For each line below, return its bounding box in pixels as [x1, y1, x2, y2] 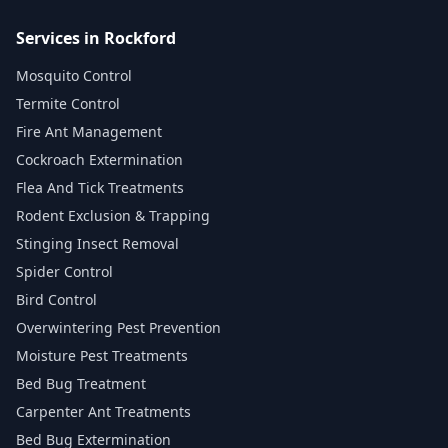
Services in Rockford [16, 27, 176, 49]
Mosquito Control [16, 66, 132, 85]
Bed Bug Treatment [16, 374, 146, 393]
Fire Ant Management [16, 122, 162, 141]
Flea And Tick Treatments [16, 178, 184, 197]
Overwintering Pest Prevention [16, 318, 221, 337]
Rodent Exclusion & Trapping [16, 206, 210, 225]
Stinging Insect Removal [16, 234, 179, 253]
